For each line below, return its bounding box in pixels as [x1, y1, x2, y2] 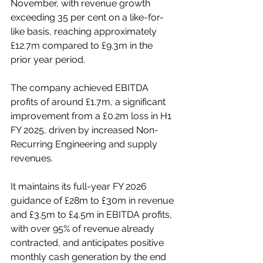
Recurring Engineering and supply [11, 139, 160, 150]
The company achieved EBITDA [11, 82, 151, 94]
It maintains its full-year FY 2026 [11, 181, 149, 193]
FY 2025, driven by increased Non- [11, 124, 159, 136]
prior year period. [11, 54, 87, 66]
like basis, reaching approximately [11, 26, 159, 38]
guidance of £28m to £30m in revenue [11, 195, 176, 207]
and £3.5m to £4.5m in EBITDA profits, [11, 209, 174, 221]
